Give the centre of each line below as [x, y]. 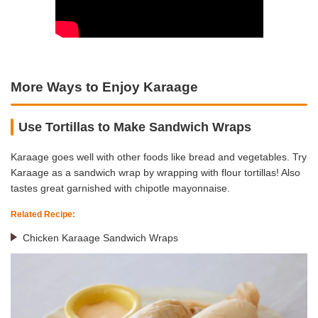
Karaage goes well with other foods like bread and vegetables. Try [159, 157]
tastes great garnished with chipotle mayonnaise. [120, 188]
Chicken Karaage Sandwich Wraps [100, 238]
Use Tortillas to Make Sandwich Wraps [135, 127]
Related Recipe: [43, 215]
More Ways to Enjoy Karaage [104, 87]
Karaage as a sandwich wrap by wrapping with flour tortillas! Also [155, 173]
